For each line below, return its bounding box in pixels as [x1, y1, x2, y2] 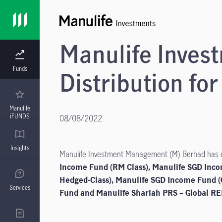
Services [9, 183, 30, 191]
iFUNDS [10, 112, 30, 120]
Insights [10, 144, 29, 152]
